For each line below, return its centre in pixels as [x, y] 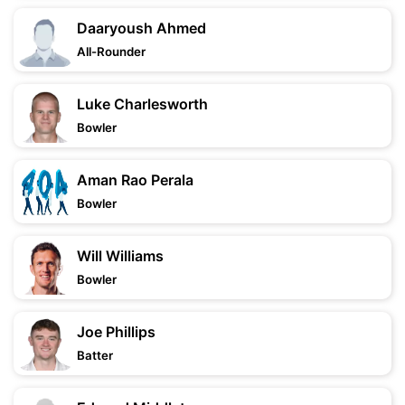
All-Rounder [111, 52]
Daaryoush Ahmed [141, 28]
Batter [95, 355]
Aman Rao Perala [135, 180]
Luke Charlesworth [142, 104]
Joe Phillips [116, 332]
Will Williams [120, 256]
